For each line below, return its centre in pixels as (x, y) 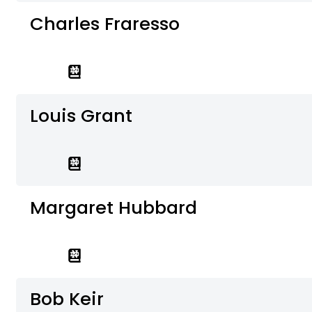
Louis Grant (81, 115)
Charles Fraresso (105, 23)
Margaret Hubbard (114, 207)
